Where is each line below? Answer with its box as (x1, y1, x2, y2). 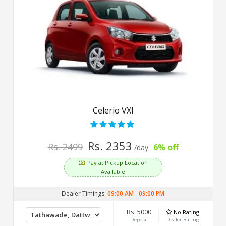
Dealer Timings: (61, 189, 107, 198)
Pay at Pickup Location (87, 158, 148, 166)
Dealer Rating (166, 216, 199, 223)
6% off (153, 141, 179, 153)
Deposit (130, 216, 148, 223)
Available (100, 167, 125, 175)
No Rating (173, 208, 199, 216)
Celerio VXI (92, 104, 134, 116)
